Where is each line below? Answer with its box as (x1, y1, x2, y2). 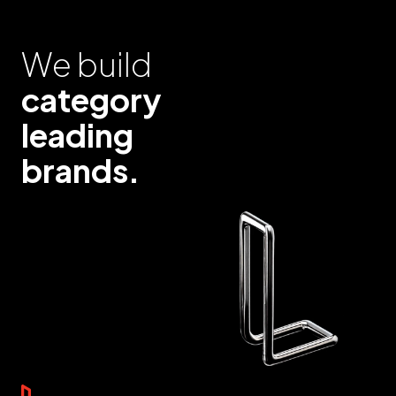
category (21, 79, 162, 119)
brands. (21, 149, 140, 190)
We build (21, 43, 152, 84)
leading (21, 114, 133, 155)
